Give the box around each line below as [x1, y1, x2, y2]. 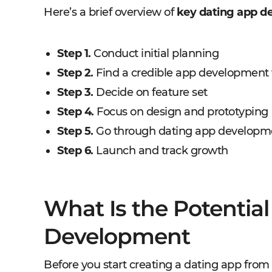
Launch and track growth [93, 144, 228, 157]
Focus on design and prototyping [93, 105, 268, 118]
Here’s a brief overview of [44, 5, 177, 19]
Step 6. [57, 144, 93, 157]
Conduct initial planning [90, 47, 219, 60]
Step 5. [57, 124, 93, 138]
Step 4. [57, 105, 94, 118]
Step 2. [57, 66, 93, 80]
